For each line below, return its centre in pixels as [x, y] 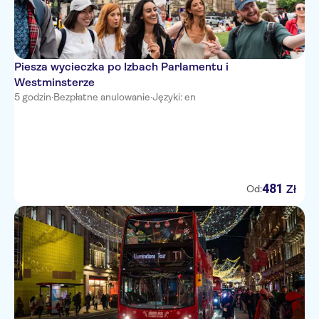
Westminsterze [54, 82]
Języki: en [174, 97]
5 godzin [33, 97]
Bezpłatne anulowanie [102, 97]
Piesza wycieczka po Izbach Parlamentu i [121, 67]
